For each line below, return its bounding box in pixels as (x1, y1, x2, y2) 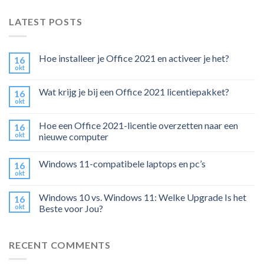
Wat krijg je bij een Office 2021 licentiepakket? (39, 85, 229, 97)
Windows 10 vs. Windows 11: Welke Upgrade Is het (39, 191, 246, 203)
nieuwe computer (39, 130, 108, 142)
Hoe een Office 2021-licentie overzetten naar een (39, 119, 238, 131)
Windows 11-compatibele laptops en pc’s (39, 157, 206, 169)
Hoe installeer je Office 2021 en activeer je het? (39, 52, 229, 64)
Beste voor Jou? (39, 202, 103, 214)
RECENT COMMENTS (9, 239, 111, 250)
